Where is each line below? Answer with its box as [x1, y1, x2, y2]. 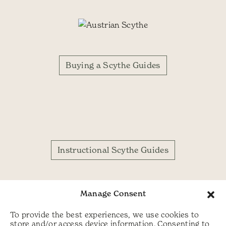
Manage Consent [80, 189, 146, 198]
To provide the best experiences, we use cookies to [10, 210, 199, 219]
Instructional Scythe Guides [58, 145, 168, 155]
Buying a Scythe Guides [66, 60, 160, 71]
